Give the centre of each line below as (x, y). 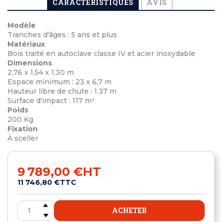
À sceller (23, 139)
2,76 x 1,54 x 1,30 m (41, 73)
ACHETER (129, 210)
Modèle (22, 26)
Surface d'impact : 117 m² (51, 101)
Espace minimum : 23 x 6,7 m (59, 82)
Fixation (23, 129)
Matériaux (26, 44)
